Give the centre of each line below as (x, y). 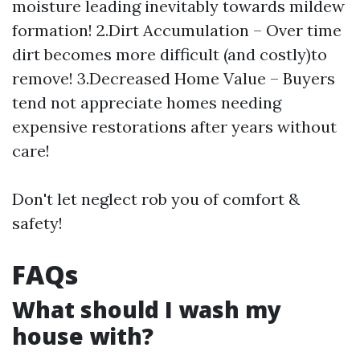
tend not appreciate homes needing (147, 102)
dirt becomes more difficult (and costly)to (170, 54)
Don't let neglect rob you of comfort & (156, 199)
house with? (83, 336)
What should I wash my (147, 309)
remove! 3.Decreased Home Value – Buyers (174, 78)
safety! (37, 223)
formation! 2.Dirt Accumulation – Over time (177, 30)
